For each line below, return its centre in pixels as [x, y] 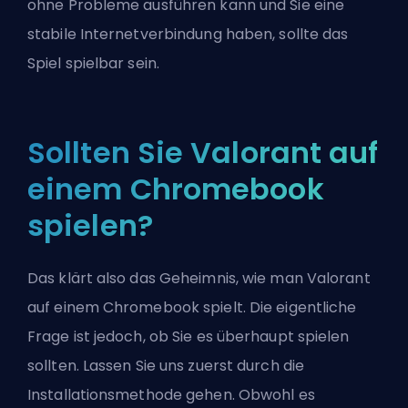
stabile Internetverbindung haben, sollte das [188, 35]
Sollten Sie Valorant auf [203, 153]
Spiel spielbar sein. [93, 64]
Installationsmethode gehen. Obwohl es [171, 395]
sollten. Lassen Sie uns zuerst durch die [166, 366]
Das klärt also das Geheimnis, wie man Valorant [199, 279]
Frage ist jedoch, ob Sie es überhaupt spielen [189, 337]
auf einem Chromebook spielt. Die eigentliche [192, 308]
